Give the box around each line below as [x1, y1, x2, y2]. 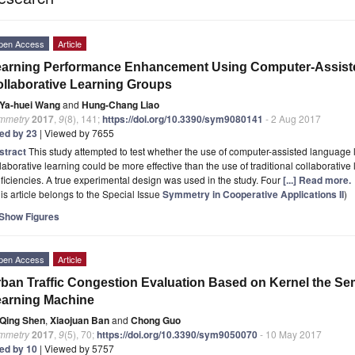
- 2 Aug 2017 [263, 111, 321, 125]
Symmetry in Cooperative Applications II [162, 186, 344, 201]
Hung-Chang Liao [82, 97, 159, 112]
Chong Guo [131, 312, 181, 327]
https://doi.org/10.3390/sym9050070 [97, 326, 258, 342]
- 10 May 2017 [258, 326, 322, 341]
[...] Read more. [283, 172, 351, 187]
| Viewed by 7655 [37, 125, 114, 139]
